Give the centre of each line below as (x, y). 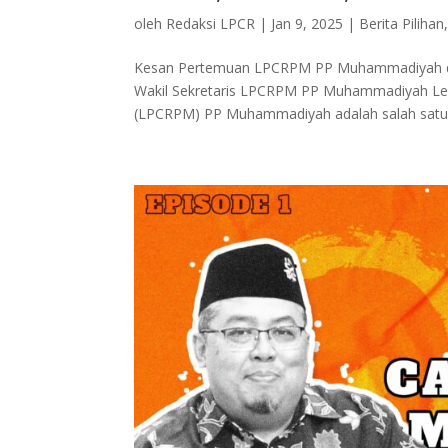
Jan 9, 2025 (307, 23)
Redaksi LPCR (211, 23)
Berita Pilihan (402, 23)
